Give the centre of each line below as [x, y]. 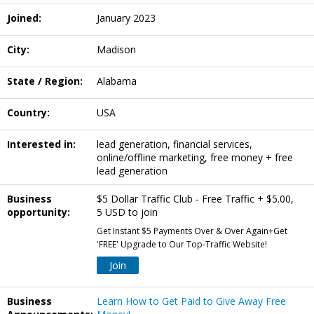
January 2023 [126, 18]
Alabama [117, 81]
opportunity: [39, 212]
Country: [28, 113]
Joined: [24, 18]
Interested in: [41, 144]
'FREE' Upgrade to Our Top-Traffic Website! [182, 245]
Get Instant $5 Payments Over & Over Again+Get [192, 231]
